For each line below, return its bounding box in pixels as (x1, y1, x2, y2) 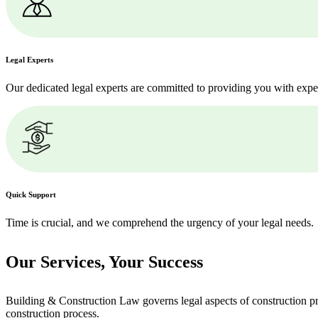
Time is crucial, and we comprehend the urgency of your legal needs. (6, 216, 314, 229)
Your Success (109, 252, 203, 271)
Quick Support (6, 190, 56, 199)
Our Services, (6, 252, 109, 271)
